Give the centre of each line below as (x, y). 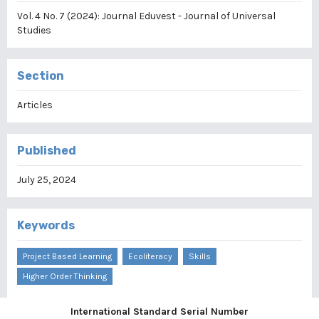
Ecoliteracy (150, 256)
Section (41, 76)
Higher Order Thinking (65, 276)
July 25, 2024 (47, 180)
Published (47, 151)
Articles (35, 105)
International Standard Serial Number (159, 312)
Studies (34, 30)
